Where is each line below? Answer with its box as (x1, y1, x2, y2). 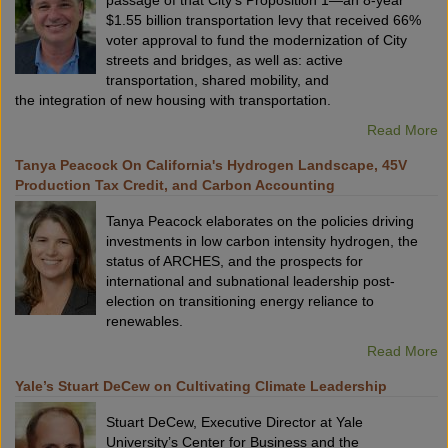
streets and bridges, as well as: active (106, 52, 343, 69)
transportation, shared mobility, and (106, 72, 329, 89)
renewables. (106, 313, 183, 330)
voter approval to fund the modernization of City (106, 32, 407, 49)
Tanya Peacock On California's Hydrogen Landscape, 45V (15, 157, 407, 174)
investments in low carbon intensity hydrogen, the (106, 233, 418, 250)
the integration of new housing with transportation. (15, 92, 335, 109)
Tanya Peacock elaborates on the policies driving (106, 213, 414, 230)
